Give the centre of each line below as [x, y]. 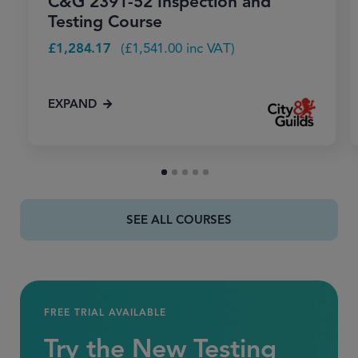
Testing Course [105, 22]
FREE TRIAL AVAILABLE [105, 312]
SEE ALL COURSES [179, 220]
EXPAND [72, 104]
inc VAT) [209, 49]
